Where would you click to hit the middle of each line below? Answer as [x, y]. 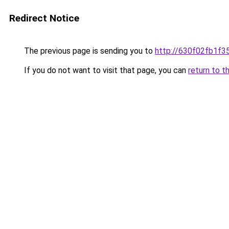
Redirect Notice [44, 18]
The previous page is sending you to [88, 51]
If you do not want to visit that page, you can [105, 70]
